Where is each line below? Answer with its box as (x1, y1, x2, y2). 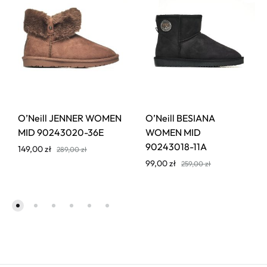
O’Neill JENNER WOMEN (18, 112, 122, 125)
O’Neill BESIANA (145, 112, 215, 125)
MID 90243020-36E (18, 126, 104, 139)
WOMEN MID (145, 126, 201, 139)
